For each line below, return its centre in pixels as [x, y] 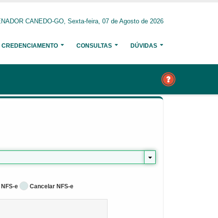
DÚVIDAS [144, 46]
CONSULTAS [94, 46]
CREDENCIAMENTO [30, 46]
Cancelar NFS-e [52, 186]
